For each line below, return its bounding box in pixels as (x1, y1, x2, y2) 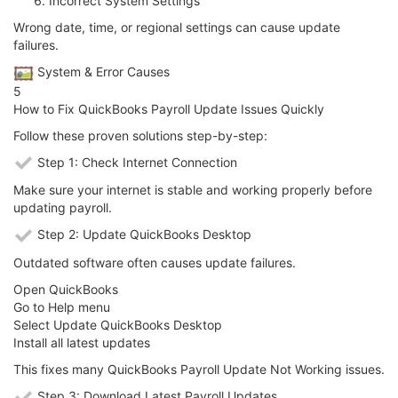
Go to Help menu (13, 299, 110, 315)
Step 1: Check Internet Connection (34, 154, 237, 170)
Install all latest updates (13, 335, 150, 351)
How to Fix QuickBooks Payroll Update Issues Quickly (13, 100, 324, 116)
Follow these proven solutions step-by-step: (13, 127, 267, 143)
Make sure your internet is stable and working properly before (13, 182, 372, 198)
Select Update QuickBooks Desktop (13, 317, 222, 333)
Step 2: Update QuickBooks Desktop (34, 227, 251, 243)
